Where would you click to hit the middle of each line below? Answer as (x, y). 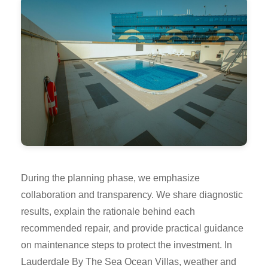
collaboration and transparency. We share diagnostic (132, 195)
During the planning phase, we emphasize (110, 178)
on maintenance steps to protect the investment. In (127, 245)
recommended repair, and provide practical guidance (132, 228)
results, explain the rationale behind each (108, 211)
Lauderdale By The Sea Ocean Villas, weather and (129, 262)
